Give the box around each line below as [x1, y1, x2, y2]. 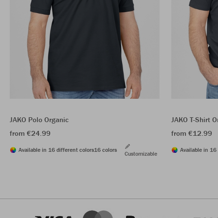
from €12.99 [171, 128, 212, 138]
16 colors [94, 146, 117, 154]
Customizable [125, 150, 157, 158]
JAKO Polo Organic [10, 115, 69, 125]
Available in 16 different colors [18, 146, 94, 154]
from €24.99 [10, 128, 51, 138]
